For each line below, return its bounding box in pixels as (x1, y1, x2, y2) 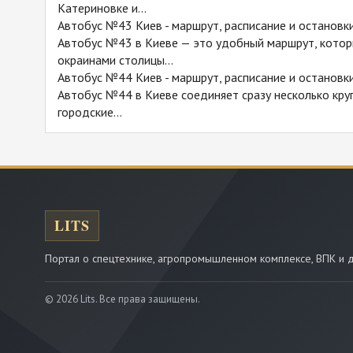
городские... (58, 104, 122, 121)
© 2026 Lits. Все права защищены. (45, 292, 200, 307)
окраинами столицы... (58, 52, 173, 69)
